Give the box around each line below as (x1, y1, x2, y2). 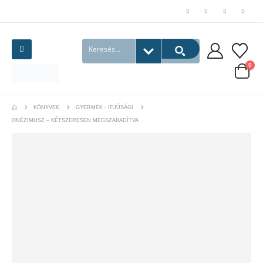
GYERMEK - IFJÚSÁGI (75, 104, 133, 110)
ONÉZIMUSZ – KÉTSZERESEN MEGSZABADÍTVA (12, 117, 139, 123)
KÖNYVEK (33, 104, 59, 110)
